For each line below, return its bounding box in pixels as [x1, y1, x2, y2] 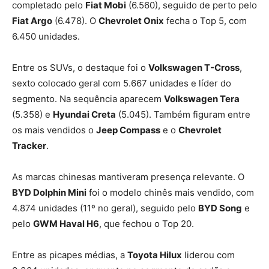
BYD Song [198, 202, 242, 214]
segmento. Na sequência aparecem [12, 92, 164, 104]
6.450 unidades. [12, 30, 80, 42]
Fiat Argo [12, 14, 52, 26]
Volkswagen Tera [164, 92, 240, 104]
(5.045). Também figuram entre [116, 108, 250, 120]
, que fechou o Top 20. [99, 217, 194, 229]
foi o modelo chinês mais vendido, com [86, 186, 254, 198]
